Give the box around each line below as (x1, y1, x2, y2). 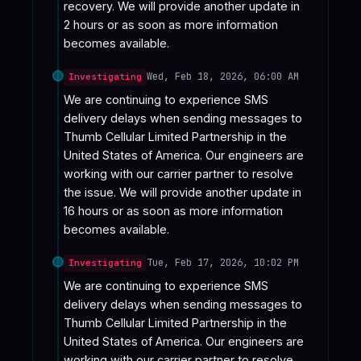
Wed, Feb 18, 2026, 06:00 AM (147, 70, 299, 84)
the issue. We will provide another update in (64, 185, 301, 199)
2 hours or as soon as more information (64, 18, 278, 32)
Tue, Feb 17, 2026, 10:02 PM (147, 255, 299, 269)
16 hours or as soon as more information (64, 203, 283, 218)
